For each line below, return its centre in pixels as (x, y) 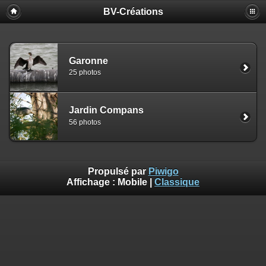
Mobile (132, 182)
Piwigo (163, 172)
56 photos (85, 122)
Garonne (88, 61)
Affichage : (92, 182)
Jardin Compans (106, 110)
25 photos (85, 73)
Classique (177, 182)
